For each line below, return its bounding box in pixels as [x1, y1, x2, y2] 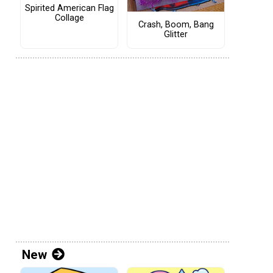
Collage [54, 13, 84, 24]
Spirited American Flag [24, 3, 114, 14]
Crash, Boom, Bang [138, 19, 214, 30]
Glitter [164, 29, 188, 40]
